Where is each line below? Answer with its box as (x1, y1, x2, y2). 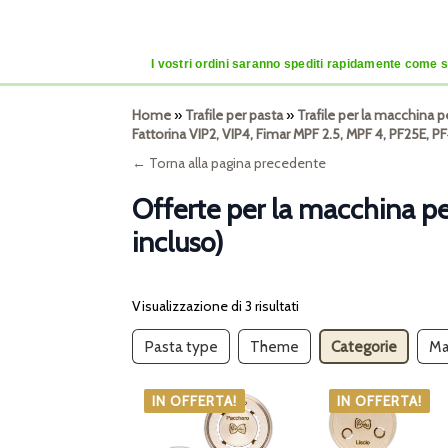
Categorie (331, 337, 397, 357)
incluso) (132, 225, 224, 260)
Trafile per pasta (185, 106, 283, 125)
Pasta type (144, 337, 218, 357)
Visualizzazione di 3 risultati (132, 297, 299, 316)
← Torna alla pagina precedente (132, 154, 326, 173)
